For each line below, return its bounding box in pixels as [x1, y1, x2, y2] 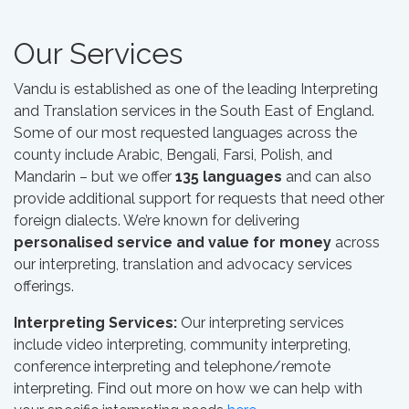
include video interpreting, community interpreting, [14, 336, 351, 353]
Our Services [14, 37, 183, 70]
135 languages [175, 168, 286, 185]
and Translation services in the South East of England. [14, 102, 374, 120]
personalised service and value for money [14, 234, 331, 251]
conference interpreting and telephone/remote [14, 358, 330, 375]
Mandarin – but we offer [14, 168, 175, 185]
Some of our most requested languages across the [14, 124, 357, 142]
